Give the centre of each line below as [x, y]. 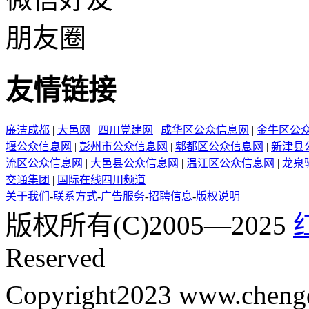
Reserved [56, 258]
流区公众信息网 [44, 163]
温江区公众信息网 [230, 163]
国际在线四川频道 [101, 180]
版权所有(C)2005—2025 [149, 226]
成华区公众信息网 [205, 130]
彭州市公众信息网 [123, 147]
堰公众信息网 [39, 147]
